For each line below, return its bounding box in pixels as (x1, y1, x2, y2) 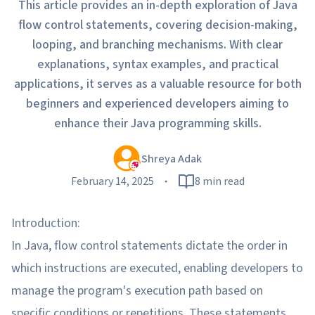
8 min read (194, 174, 245, 189)
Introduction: (11, 214, 80, 232)
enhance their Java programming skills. (53, 115, 262, 132)
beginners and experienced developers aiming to (26, 95, 289, 112)
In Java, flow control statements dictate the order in (11, 237, 288, 255)
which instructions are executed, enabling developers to (11, 259, 303, 277)
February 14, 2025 (70, 174, 154, 189)
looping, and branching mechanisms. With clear (32, 36, 283, 53)
